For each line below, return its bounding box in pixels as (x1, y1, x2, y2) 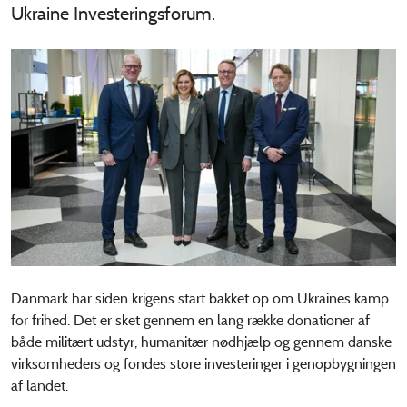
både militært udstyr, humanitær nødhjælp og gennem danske (11, 333, 392, 351)
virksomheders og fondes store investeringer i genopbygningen (11, 354, 396, 372)
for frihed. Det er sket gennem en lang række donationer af (11, 311, 370, 329)
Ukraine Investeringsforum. (11, 3, 215, 25)
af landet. (11, 376, 68, 394)
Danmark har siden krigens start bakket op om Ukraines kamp (11, 289, 389, 307)
